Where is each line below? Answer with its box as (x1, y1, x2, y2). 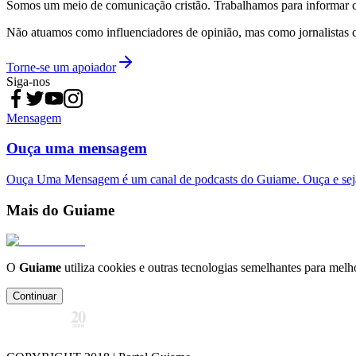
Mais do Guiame (6, 201, 114, 219)
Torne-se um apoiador (6, 60, 116, 74)
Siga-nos (6, 74, 50, 88)
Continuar (13, 290, 56, 303)
